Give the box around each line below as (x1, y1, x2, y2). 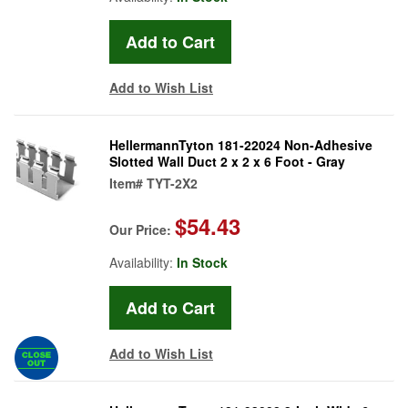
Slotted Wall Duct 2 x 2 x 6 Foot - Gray (109, 151, 345, 170)
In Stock (177, 252, 228, 271)
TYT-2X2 (147, 173, 198, 192)
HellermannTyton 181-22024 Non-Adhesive (109, 135, 372, 154)
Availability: (109, 252, 177, 271)
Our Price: (109, 219, 175, 239)
